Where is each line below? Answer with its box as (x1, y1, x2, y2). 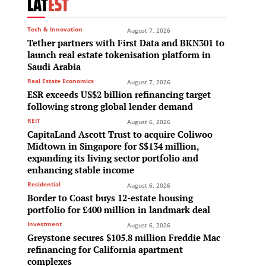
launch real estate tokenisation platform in (27, 49, 211, 61)
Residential (27, 180, 61, 189)
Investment (27, 220, 62, 229)
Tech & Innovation (27, 25, 83, 34)
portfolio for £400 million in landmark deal (27, 204, 210, 216)
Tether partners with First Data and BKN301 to (27, 37, 224, 49)
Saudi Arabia (27, 61, 81, 73)
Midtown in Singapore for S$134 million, (27, 140, 199, 153)
